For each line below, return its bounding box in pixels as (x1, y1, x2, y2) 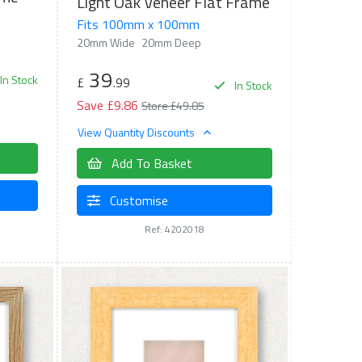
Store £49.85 (141, 96, 204, 114)
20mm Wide (76, 33, 135, 51)
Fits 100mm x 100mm (76, 14, 200, 34)
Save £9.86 (76, 95, 138, 115)
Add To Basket (107, 154, 192, 174)
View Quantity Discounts (77, 124, 197, 141)
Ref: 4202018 (144, 221, 204, 238)
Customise (106, 191, 168, 211)
